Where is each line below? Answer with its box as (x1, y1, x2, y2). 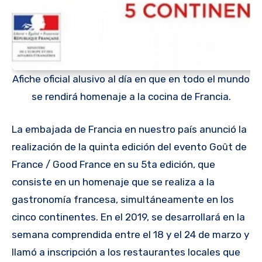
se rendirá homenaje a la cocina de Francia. (31, 91, 231, 103)
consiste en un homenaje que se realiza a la (12, 175, 215, 188)
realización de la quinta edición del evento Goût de (12, 140, 247, 153)
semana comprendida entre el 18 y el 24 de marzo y (12, 228, 249, 240)
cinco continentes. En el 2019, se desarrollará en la (12, 211, 245, 223)
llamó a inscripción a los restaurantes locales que (12, 246, 240, 258)
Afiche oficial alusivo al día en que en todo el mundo (12, 73, 250, 85)
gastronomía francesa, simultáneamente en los (12, 193, 234, 205)
